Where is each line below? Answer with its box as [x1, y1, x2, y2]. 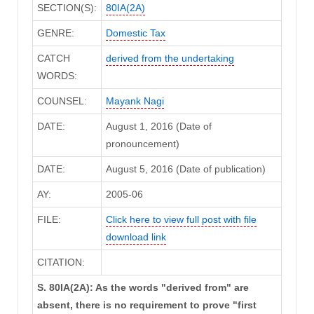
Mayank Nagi [105, 95, 164, 107]
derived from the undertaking [105, 53, 234, 64]
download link [105, 231, 166, 243]
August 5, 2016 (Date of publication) [105, 163, 266, 175]
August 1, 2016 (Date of [105, 121, 212, 132]
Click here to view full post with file [105, 214, 257, 226]
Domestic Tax [105, 27, 165, 39]
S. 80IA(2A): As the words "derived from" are [36, 282, 249, 294]
